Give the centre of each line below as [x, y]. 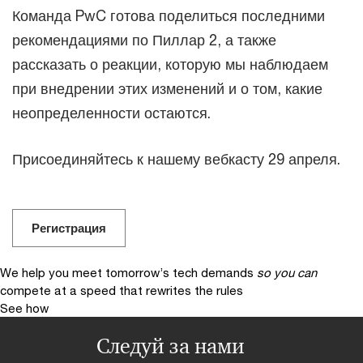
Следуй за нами [170, 346]
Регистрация [69, 227]
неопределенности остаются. [111, 112]
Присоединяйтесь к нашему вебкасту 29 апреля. [176, 158]
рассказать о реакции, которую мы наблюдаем [170, 64]
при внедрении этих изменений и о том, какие [167, 88]
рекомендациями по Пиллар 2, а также [144, 39]
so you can [287, 272]
